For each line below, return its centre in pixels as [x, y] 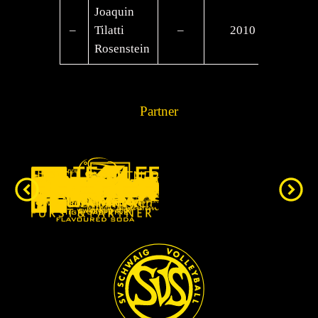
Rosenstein [122, 48]
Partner [159, 111]
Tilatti [110, 30]
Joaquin [115, 11]
